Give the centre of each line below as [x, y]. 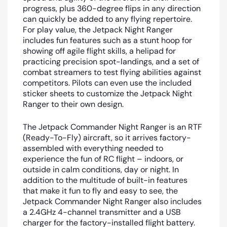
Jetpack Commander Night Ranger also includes [112, 201]
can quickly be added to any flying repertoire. [107, 19]
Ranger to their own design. [73, 104]
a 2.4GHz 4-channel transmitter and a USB [102, 212]
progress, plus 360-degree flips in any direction [112, 8]
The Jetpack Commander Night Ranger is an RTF [112, 127]
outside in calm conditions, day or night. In [101, 169]
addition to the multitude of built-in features [105, 180]
